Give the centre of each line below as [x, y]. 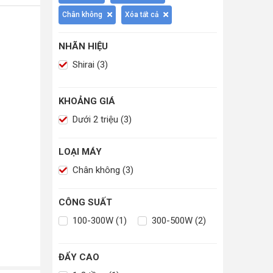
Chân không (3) [102, 170]
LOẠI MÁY [80, 152]
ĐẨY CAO [79, 257]
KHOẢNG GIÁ [87, 101]
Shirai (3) [89, 65]
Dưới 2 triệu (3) [101, 120]
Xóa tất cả [142, 15]
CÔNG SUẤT [85, 203]
